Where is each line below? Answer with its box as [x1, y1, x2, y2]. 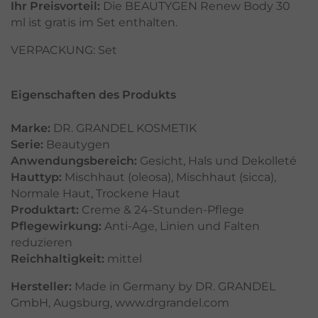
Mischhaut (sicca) [176, 170, 274, 185]
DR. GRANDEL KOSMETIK [53, 121, 197, 136]
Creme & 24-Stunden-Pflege [82, 203, 244, 217]
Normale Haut [11, 187, 91, 201]
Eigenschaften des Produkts [11, 88, 176, 102]
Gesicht [140, 154, 183, 168]
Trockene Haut [96, 187, 180, 201]
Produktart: [11, 203, 79, 217]
